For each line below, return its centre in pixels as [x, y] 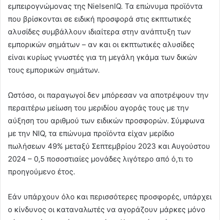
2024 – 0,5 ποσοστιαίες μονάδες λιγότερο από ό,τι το [100, 159]
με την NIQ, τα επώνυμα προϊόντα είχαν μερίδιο [91, 133]
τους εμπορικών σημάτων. [54, 70]
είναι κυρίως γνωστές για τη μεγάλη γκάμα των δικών [103, 57]
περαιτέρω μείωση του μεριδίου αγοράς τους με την [98, 108]
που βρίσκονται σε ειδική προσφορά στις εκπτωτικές [99, 19]
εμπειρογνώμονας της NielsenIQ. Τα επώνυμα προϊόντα [105, 6]
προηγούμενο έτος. [41, 171]
